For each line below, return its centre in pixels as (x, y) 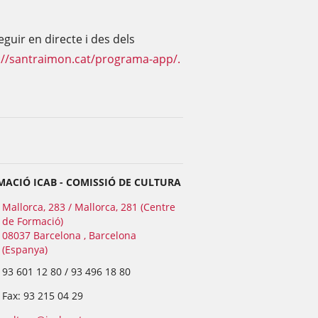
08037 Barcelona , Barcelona (69, 235)
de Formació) (32, 221)
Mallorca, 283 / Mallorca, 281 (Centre (88, 207)
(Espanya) (24, 250)
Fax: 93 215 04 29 (42, 296)
